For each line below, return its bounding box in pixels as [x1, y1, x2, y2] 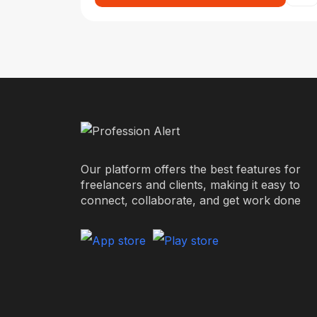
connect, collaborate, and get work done [81, 192, 301, 207]
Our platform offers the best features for [81, 161, 301, 176]
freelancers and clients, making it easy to [81, 177, 300, 192]
